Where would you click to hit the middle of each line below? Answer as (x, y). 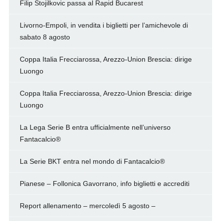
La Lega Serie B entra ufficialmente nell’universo (95, 128)
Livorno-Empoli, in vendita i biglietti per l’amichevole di (104, 25)
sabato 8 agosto (45, 37)
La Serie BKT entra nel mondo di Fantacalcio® (92, 162)
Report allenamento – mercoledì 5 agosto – (87, 206)
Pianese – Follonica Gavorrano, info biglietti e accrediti (104, 184)
